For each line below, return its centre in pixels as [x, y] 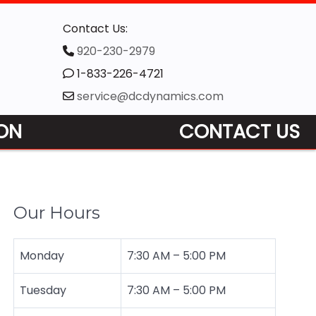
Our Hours [56, 212]
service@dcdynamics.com [150, 96]
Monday [42, 255]
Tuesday [43, 290]
